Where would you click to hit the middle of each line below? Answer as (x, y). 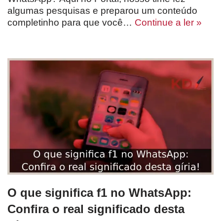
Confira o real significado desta (96, 209)
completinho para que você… (71, 22)
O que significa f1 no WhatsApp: (99, 192)
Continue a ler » (168, 22)
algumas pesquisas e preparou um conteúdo (102, 10)
